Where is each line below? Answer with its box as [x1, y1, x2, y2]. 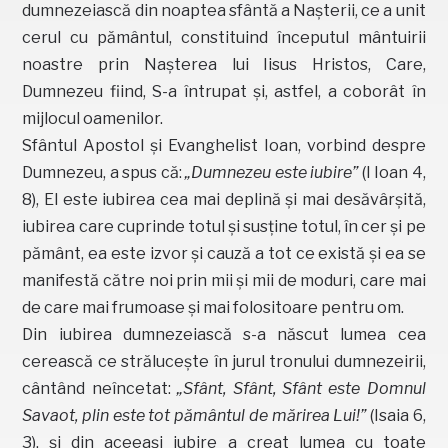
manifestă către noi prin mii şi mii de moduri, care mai [22, 270, 426, 290]
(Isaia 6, [369, 405, 426, 425]
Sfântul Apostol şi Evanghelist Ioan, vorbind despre [22, 135, 426, 155]
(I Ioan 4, [358, 162, 426, 182]
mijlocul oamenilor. [22, 108, 164, 128]
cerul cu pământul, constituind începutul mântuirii [22, 27, 426, 47]
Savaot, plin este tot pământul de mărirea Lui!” [22, 405, 370, 425]
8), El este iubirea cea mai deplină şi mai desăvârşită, [22, 189, 426, 209]
